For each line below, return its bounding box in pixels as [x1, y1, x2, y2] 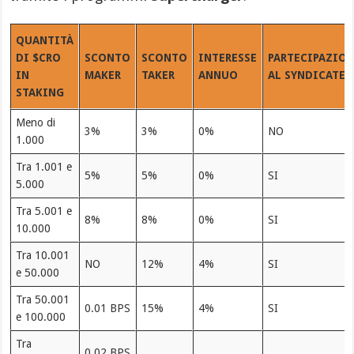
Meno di [15, 116, 55, 130]
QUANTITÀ [15, 34, 73, 47]
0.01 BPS [84, 302, 130, 315]
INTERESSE [198, 51, 257, 65]
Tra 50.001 [15, 293, 70, 307]
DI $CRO [15, 51, 61, 65]
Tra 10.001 [15, 249, 70, 262]
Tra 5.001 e [15, 205, 72, 218]
